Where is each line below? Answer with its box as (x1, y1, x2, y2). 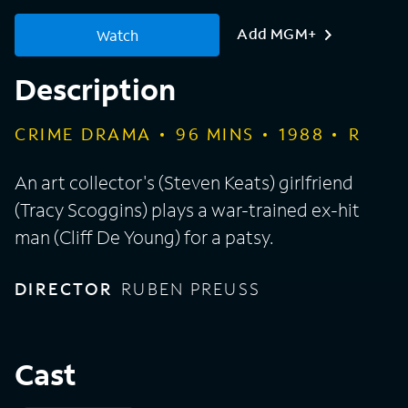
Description (15, 70, 176, 109)
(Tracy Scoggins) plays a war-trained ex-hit (15, 198, 360, 222)
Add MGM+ (237, 24, 317, 44)
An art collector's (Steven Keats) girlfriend (15, 170, 353, 195)
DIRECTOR (15, 278, 113, 301)
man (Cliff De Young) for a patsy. (15, 225, 273, 250)
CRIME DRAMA (15, 123, 152, 146)
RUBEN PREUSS (121, 278, 260, 301)
